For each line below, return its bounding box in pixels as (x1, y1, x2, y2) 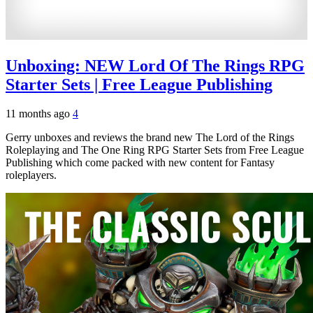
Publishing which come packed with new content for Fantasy (6, 156, 275, 169)
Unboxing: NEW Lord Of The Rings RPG (6, 56, 305, 75)
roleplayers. (6, 169, 57, 182)
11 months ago (6, 108, 73, 120)
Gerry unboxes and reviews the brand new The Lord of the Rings (6, 131, 294, 144)
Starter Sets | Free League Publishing (6, 75, 272, 94)
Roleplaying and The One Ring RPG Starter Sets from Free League (6, 144, 304, 156)
